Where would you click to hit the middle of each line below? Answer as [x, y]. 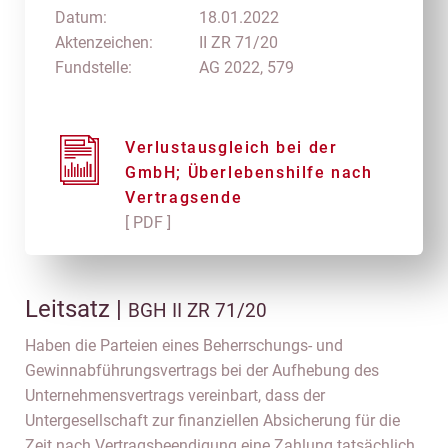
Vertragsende [184, 197]
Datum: [81, 17]
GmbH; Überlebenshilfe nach [249, 172]
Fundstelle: [93, 67]
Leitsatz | [76, 309]
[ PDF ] [148, 222]
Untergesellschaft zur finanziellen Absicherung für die [212, 420]
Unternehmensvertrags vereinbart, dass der [175, 395]
